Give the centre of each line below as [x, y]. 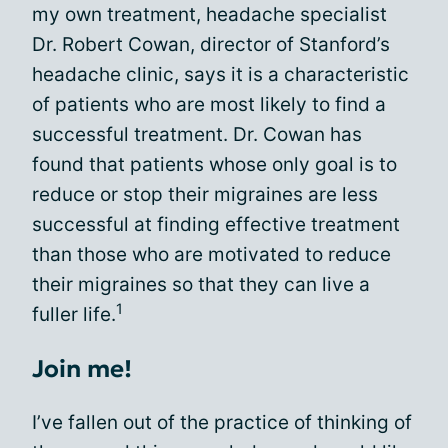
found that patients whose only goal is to [214, 164]
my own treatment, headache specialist [209, 14]
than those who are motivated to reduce [211, 254]
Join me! [82, 368]
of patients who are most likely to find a [209, 104]
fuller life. [74, 314]
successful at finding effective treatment [216, 224]
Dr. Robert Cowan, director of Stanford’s [211, 44]
